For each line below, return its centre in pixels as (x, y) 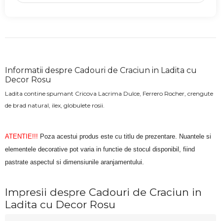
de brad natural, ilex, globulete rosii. (55, 106)
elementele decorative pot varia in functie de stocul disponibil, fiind (100, 149)
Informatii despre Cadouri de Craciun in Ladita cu (101, 71)
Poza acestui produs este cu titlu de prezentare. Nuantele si (125, 137)
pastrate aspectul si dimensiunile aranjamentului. (74, 162)
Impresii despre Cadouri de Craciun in (103, 192)
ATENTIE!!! (21, 137)
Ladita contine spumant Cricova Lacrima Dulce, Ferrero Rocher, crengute (109, 94)
